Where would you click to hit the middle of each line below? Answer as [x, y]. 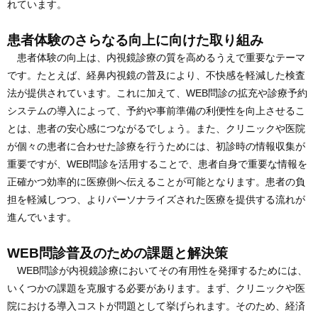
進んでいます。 [42, 218]
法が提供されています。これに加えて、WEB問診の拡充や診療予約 [157, 93]
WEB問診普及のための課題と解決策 [117, 253]
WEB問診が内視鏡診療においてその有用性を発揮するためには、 [157, 271]
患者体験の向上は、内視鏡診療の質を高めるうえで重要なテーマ [156, 58]
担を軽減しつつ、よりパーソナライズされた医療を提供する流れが [156, 200]
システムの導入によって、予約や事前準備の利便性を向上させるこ [156, 111]
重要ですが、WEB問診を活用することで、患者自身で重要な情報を [157, 164]
